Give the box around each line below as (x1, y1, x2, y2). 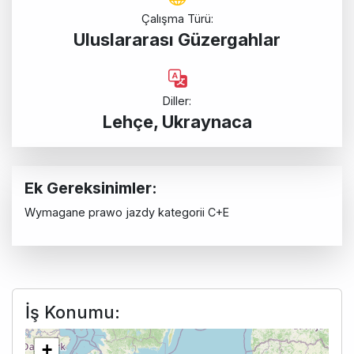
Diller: (163, 94, 191, 108)
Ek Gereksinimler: (24, 179, 157, 198)
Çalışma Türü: (141, 12, 213, 26)
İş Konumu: (25, 302, 120, 323)
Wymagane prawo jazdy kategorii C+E (24, 205, 229, 220)
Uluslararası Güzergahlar (73, 29, 281, 51)
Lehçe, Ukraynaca (102, 111, 252, 133)
